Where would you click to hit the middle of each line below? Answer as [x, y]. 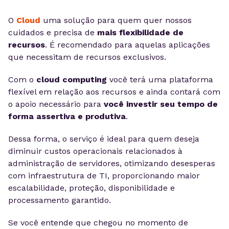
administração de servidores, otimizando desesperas [112, 163]
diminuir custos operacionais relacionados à [95, 151]
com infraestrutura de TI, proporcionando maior [104, 176]
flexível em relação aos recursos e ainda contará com [114, 92]
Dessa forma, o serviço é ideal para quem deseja [104, 139]
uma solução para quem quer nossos [117, 20]
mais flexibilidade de [140, 32]
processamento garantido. [60, 200]
